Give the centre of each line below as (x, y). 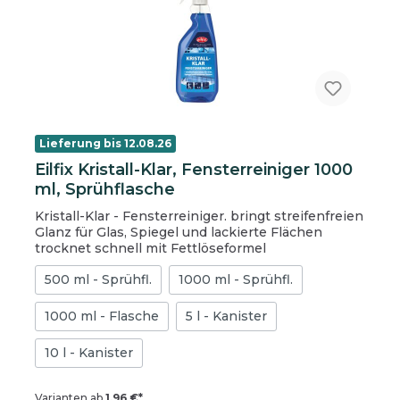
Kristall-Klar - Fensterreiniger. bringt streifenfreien (133, 216)
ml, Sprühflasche (105, 189)
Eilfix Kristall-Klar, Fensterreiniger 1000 (194, 169)
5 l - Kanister (227, 316)
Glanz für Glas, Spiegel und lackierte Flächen (179, 232)
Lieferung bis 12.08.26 (106, 143)
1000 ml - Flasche (102, 316)
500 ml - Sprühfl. (99, 279)
